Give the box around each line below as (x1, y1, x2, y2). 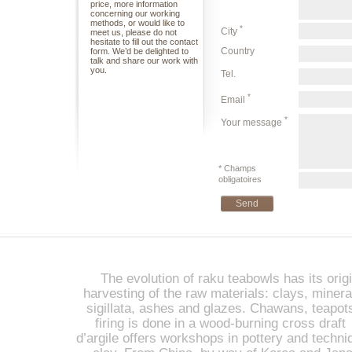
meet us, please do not (90, 27, 177, 37)
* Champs (218, 163, 256, 173)
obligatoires (218, 174, 262, 184)
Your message (220, 117, 284, 128)
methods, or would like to (90, 18, 185, 27)
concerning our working (90, 9, 180, 18)
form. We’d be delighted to (90, 46, 189, 56)
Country (220, 46, 255, 57)
